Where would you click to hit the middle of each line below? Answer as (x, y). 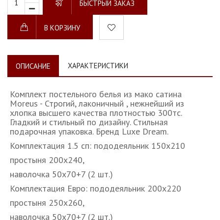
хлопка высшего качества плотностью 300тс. (96, 113)
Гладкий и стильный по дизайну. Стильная (89, 122)
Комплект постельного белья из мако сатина (96, 94)
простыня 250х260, (47, 203)
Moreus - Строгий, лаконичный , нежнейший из (97, 104)
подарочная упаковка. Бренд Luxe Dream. (89, 132)
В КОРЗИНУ (62, 28)
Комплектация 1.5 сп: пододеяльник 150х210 (99, 146)
